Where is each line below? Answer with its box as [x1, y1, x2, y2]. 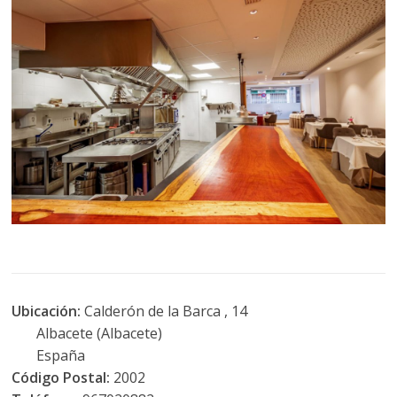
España [12, 346, 86, 366]
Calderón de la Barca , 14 [84, 301, 248, 322]
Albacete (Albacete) [12, 323, 163, 344]
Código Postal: [12, 368, 114, 388]
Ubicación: [12, 301, 85, 322]
